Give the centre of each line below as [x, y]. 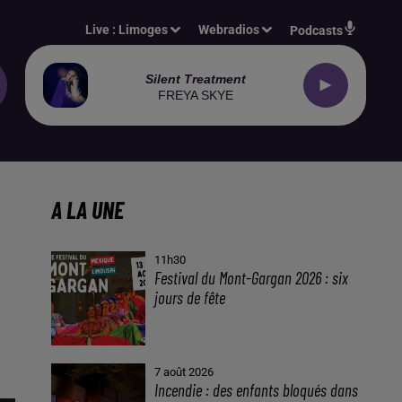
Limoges [144, 30]
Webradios [229, 30]
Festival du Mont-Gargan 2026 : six [252, 278]
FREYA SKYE [196, 95]
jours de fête [190, 297]
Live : [102, 30]
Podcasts [316, 31]
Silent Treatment [196, 79]
